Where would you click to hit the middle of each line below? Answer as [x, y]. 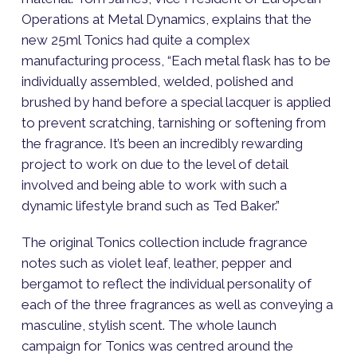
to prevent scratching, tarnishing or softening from [173, 123]
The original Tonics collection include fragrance [164, 243]
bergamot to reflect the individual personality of [166, 284]
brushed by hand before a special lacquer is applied [176, 102]
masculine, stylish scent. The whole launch [149, 326]
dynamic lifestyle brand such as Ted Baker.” [150, 206]
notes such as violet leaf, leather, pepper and [156, 263]
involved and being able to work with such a [154, 185]
